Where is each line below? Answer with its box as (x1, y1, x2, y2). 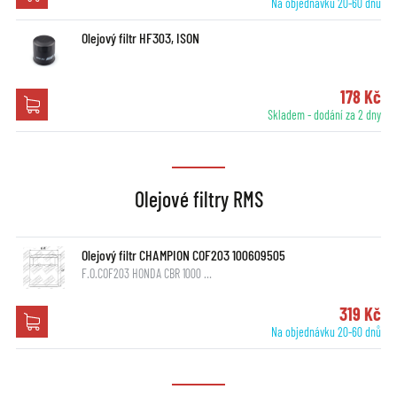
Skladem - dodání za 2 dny (268, 107, 382, 123)
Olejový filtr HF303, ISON (81, 29, 199, 47)
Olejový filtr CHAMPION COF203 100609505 (81, 246, 285, 264)
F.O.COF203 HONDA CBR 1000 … (81, 266, 212, 282)
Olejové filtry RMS (134, 186, 263, 213)
